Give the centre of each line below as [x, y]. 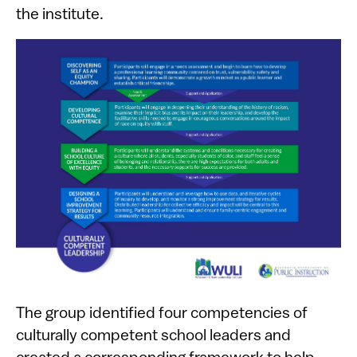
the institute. [60, 15]
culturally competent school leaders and [153, 337]
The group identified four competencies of [162, 314]
